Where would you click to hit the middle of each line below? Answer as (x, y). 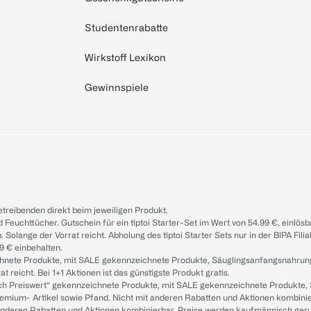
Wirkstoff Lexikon (125, 58)
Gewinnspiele (117, 87)
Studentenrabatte (126, 28)
